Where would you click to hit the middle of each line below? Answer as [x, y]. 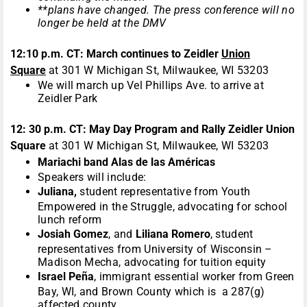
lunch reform [71, 220]
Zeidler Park [68, 99]
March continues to [135, 54]
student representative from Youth [164, 192]
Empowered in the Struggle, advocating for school [163, 207]
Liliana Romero [173, 234]
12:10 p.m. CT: [48, 54]
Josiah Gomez [73, 234]
